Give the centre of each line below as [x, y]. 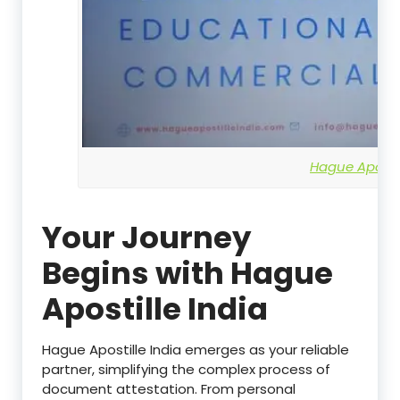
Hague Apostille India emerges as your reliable [196, 349]
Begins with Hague [187, 273]
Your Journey [146, 237]
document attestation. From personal [169, 388]
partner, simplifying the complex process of [186, 369]
